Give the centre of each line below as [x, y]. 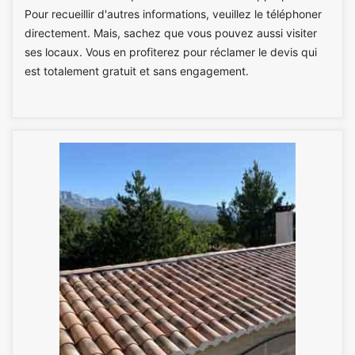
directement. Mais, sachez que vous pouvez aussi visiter [171, 33]
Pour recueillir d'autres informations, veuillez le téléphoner [173, 14]
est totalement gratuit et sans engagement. [137, 71]
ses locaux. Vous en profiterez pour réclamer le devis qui [171, 52]
